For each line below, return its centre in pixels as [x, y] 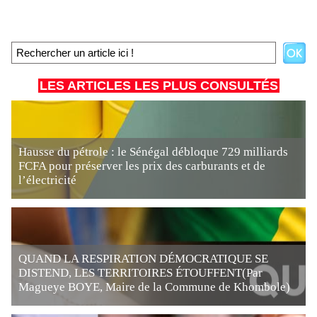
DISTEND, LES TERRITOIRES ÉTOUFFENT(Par [140, 273]
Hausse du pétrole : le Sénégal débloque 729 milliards [153, 152]
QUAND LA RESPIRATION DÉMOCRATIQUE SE [143, 259]
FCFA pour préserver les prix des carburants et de [142, 166]
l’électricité [47, 180]
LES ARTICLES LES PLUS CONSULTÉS [158, 86]
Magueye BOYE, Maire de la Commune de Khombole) [154, 287]
